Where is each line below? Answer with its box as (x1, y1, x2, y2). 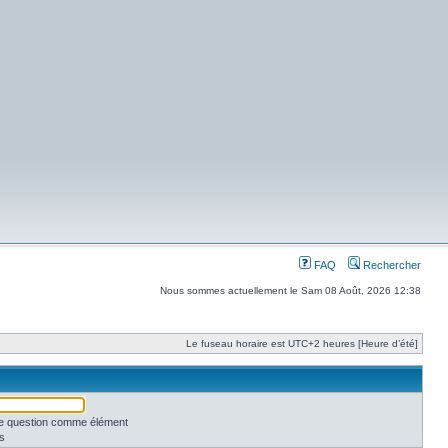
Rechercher (360, 259, 421, 271)
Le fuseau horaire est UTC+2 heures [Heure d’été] (186, 338, 418, 349)
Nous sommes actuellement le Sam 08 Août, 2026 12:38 (160, 285, 421, 296)
